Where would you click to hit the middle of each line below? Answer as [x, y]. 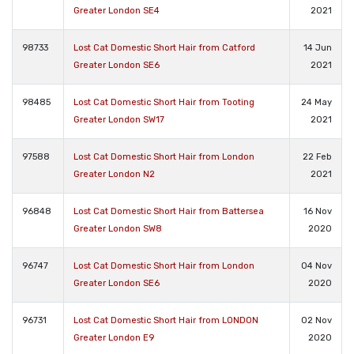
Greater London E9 [114, 337]
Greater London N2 [114, 174]
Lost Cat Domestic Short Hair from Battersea [169, 211]
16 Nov [318, 211]
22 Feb [317, 156]
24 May [316, 102]
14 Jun [318, 47]
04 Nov [316, 265]
